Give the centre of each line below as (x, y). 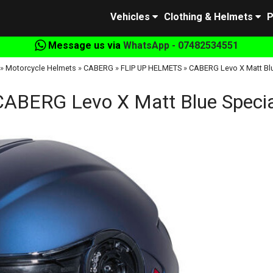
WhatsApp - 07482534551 (181, 45)
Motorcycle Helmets (41, 68)
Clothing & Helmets (208, 17)
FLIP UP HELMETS (151, 68)
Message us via (84, 45)
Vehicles (130, 17)
